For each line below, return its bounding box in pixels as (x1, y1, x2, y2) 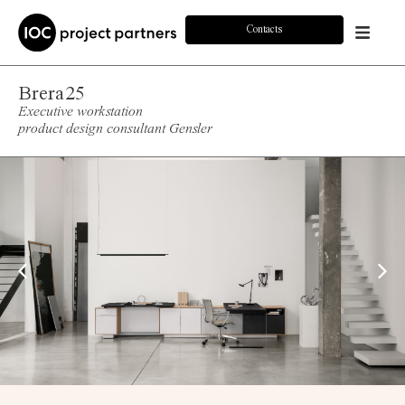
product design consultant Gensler (18, 121, 212, 137)
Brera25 (18, 83, 85, 104)
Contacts (246, 24, 282, 35)
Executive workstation (18, 104, 143, 119)
